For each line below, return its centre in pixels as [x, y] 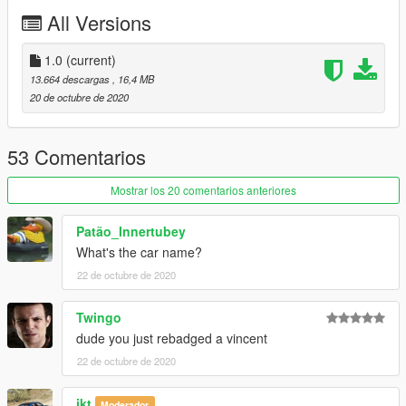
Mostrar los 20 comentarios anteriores [203, 190]
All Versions [99, 23]
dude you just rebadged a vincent [172, 338]
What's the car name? [139, 252]
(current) [91, 60]
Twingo [99, 318]
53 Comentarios [77, 157]
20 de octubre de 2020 [79, 97]
